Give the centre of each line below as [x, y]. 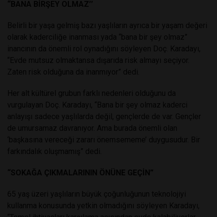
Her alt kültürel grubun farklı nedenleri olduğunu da [92, 93]
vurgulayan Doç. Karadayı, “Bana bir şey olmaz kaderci [97, 105]
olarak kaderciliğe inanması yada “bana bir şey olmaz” [97, 37]
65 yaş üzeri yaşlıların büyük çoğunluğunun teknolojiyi [97, 194]
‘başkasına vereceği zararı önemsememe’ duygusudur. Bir [104, 139]
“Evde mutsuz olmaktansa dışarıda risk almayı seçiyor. [98, 60]
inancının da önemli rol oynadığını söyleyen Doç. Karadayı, [104, 48]
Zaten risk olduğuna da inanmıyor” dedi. [73, 72]
